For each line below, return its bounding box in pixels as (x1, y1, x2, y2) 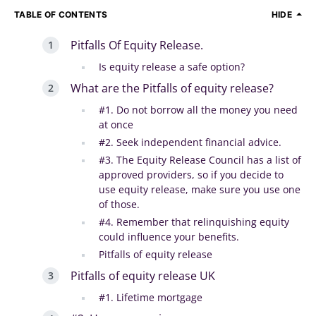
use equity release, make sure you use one (99, 182, 300, 196)
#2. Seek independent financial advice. (99, 135, 281, 149)
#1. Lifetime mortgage (99, 290, 202, 304)
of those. (99, 197, 140, 211)
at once (99, 117, 133, 131)
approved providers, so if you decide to (99, 167, 284, 181)
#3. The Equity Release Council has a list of (99, 152, 301, 166)
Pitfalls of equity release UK (71, 267, 215, 284)
